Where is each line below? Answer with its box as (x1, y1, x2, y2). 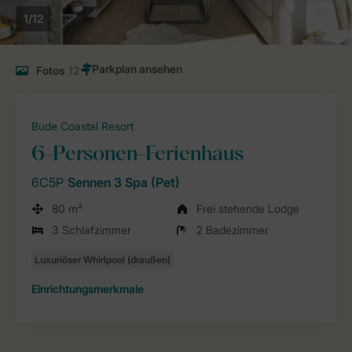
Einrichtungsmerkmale (31, 282, 144, 295)
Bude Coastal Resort (31, 119, 134, 133)
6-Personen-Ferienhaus (31, 145, 244, 165)
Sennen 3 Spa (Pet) (68, 174, 180, 190)
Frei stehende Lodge (196, 202, 299, 215)
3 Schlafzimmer (52, 223, 131, 236)
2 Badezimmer (196, 223, 269, 236)
